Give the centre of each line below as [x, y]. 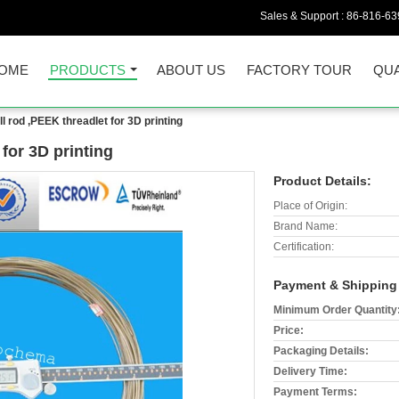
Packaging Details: [321, 351]
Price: [289, 330]
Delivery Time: [310, 371]
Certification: [304, 247]
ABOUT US [191, 70]
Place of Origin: [310, 206]
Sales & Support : [303, 16]
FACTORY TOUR [299, 70]
